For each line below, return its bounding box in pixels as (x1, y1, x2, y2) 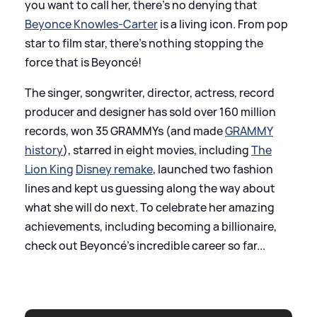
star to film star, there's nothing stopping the (25, 35, 263, 51)
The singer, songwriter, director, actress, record (25, 84, 275, 100)
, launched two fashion (153, 161, 273, 177)
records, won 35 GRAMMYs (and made (25, 122, 225, 139)
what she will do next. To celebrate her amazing (25, 199, 275, 215)
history (25, 142, 63, 158)
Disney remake (76, 161, 153, 177)
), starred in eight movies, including (63, 142, 251, 158)
